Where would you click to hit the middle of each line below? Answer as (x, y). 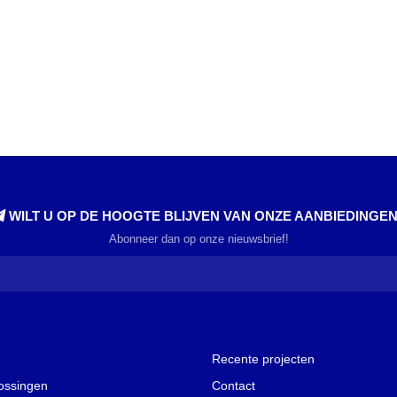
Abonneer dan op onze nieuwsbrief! (198, 239)
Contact (234, 385)
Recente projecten (263, 358)
